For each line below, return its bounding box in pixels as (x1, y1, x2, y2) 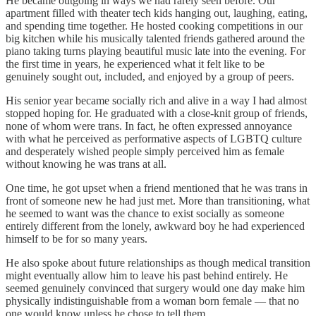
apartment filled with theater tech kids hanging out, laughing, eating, (6, 6, 308, 19)
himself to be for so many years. (6, 232, 147, 245)
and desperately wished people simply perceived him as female (6, 145, 284, 157)
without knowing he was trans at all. (6, 157, 166, 170)
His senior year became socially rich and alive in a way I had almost (6, 94, 307, 107)
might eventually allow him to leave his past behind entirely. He (6, 269, 288, 281)
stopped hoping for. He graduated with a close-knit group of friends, (6, 107, 308, 119)
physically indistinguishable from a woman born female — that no (6, 294, 299, 307)
